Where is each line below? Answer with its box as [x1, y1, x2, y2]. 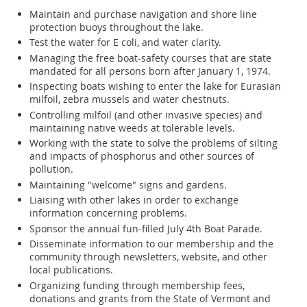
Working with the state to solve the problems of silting [29, 136, 278, 150]
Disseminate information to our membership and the [29, 237, 273, 251]
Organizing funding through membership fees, [29, 278, 245, 292]
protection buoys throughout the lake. [29, 20, 204, 34]
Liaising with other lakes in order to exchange [29, 193, 238, 207]
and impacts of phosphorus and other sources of [29, 149, 254, 163]
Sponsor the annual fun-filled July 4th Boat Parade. [29, 221, 262, 235]
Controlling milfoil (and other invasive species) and [29, 108, 262, 121]
